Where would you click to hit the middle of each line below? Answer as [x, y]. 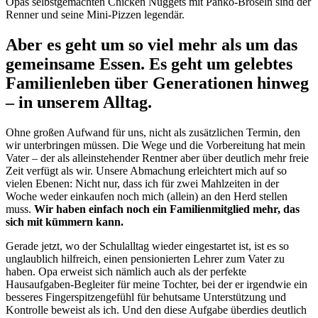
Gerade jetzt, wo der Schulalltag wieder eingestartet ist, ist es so [147, 246]
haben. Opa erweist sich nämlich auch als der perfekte [126, 272]
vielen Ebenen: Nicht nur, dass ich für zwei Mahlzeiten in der [142, 184]
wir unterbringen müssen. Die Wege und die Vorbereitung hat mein [155, 146]
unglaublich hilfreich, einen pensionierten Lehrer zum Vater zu [145, 259]
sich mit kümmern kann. [65, 222]
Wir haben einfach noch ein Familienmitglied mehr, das [167, 209]
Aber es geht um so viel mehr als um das [152, 45]
